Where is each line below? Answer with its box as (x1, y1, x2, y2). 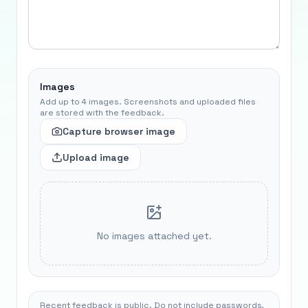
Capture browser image (63, 125, 175, 137)
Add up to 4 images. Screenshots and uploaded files (40, 96, 256, 107)
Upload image (63, 151, 129, 164)
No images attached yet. (96, 230, 212, 242)
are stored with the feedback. (40, 107, 164, 118)
